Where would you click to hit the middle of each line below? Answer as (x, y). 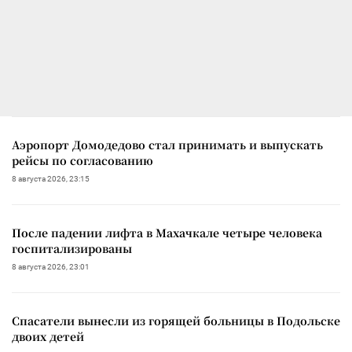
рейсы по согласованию (82, 160)
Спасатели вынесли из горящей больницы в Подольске (176, 320)
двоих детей (48, 336)
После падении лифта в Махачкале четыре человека (167, 232)
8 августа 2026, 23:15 (51, 178)
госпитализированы (72, 248)
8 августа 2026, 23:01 (51, 266)
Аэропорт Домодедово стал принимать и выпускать (167, 144)
